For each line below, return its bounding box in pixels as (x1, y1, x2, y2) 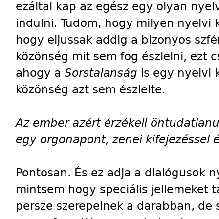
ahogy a (16, 66, 65, 80)
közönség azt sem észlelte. (16, 82, 165, 96)
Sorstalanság (65, 66, 141, 80)
